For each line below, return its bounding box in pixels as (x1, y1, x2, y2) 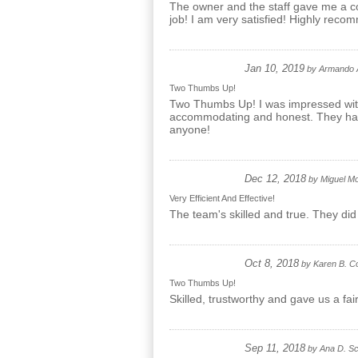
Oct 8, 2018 (245, 258, 299, 269)
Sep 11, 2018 (245, 343, 305, 354)
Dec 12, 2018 (245, 173, 306, 185)
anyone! (169, 123, 210, 136)
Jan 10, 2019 (245, 63, 304, 74)
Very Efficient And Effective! (169, 193, 275, 203)
